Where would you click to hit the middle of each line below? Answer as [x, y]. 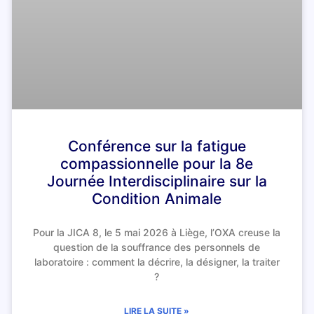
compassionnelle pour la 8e [157, 163]
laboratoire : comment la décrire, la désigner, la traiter [157, 261]
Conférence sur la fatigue [157, 146]
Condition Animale [157, 198]
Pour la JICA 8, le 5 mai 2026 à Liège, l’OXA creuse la [157, 232]
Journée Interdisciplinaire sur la [157, 181]
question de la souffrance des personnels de [157, 247]
